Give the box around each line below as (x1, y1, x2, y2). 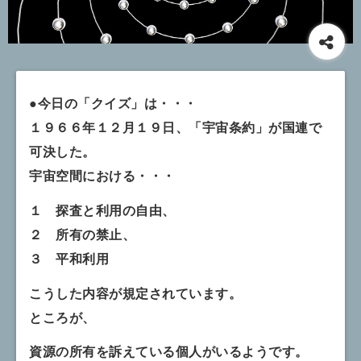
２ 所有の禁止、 (29, 224, 136, 243)
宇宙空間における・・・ (29, 165, 176, 185)
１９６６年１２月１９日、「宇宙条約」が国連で (29, 117, 322, 136)
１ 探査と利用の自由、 (29, 200, 176, 219)
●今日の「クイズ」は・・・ (29, 93, 197, 112)
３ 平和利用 (29, 248, 110, 268)
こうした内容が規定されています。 (29, 283, 243, 302)
